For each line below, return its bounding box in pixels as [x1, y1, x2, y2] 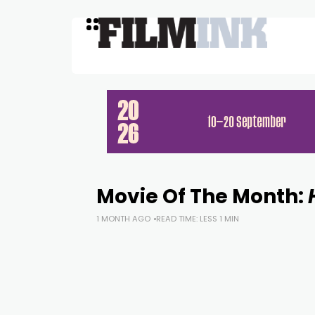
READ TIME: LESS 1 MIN [156, 213, 239, 224]
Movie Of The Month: [96, 183, 308, 210]
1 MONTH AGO [96, 213, 150, 224]
